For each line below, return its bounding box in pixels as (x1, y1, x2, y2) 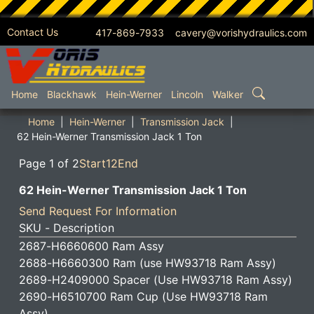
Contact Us (7, 26, 58, 38)
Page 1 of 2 (19, 156, 79, 170)
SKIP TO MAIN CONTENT (11, 59, 186, 76)
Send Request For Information (19, 204, 177, 218)
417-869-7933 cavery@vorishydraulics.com (95, 27, 307, 39)
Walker (212, 88, 243, 101)
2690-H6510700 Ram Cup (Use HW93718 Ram (19, 289, 268, 303)
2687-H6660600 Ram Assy (19, 239, 164, 253)
